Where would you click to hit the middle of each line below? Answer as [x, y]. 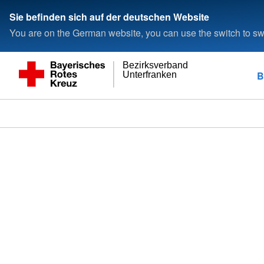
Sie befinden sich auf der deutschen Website [109, 16]
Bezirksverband [156, 65]
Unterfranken [150, 74]
